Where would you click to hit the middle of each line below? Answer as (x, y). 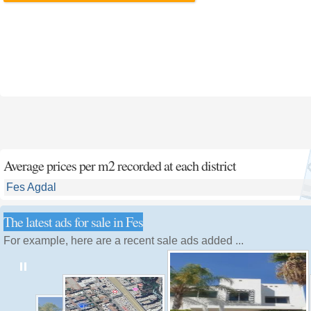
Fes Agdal (31, 187)
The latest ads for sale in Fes (73, 222)
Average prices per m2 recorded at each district (120, 166)
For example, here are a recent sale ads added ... (124, 241)
